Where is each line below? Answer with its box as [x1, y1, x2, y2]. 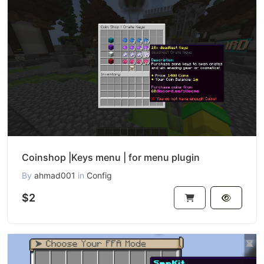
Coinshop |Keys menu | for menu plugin [22, 151, 200, 164]
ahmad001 [34, 170, 75, 181]
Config [87, 170, 112, 181]
